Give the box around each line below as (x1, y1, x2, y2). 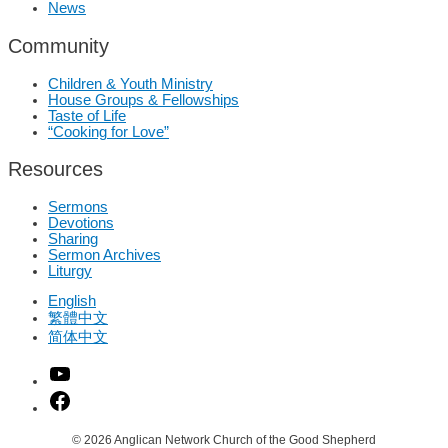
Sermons (48, 198, 108, 215)
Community (8, 34, 109, 57)
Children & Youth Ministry (48, 75, 213, 92)
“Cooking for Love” (48, 123, 169, 140)
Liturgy (48, 262, 92, 279)
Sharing (48, 230, 98, 247)
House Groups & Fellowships (48, 91, 239, 108)
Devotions (48, 214, 114, 231)
